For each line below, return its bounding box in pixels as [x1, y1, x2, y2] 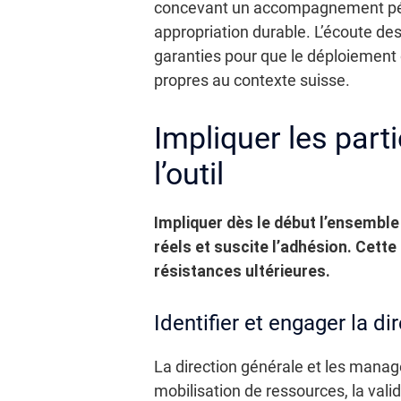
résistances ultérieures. [154, 261, 330, 280]
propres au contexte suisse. [154, 71, 350, 90]
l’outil [154, 155, 224, 192]
